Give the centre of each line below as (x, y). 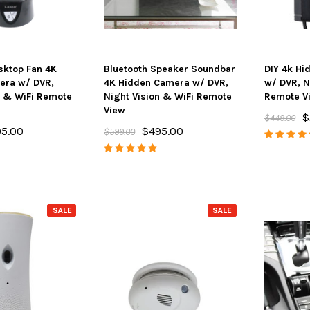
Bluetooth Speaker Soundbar (170, 69)
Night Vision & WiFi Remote (168, 97)
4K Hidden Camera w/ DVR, (166, 83)
